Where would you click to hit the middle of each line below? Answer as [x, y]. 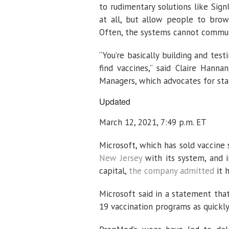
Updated [116, 101]
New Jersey [121, 158]
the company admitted [171, 171]
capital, [114, 171]
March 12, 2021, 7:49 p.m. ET [153, 122]
